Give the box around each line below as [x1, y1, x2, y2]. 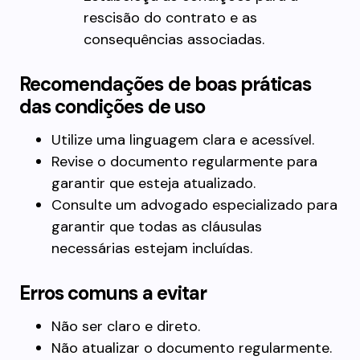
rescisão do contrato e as [84, 8, 257, 27]
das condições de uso [19, 94, 205, 119]
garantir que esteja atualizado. [51, 174, 256, 193]
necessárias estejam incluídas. [51, 239, 252, 258]
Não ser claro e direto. [51, 317, 200, 336]
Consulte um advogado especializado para [51, 195, 337, 215]
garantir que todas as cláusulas [51, 217, 262, 236]
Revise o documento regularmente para [51, 152, 317, 171]
